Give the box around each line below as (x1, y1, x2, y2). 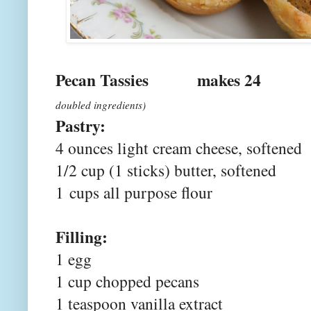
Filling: (56, 225, 108, 249)
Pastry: (56, 114, 106, 138)
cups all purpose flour (64, 181, 212, 204)
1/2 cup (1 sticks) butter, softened (56, 159, 276, 182)
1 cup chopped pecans (56, 270, 199, 293)
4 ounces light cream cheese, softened (56, 137, 302, 160)
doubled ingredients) (56, 98, 146, 112)
